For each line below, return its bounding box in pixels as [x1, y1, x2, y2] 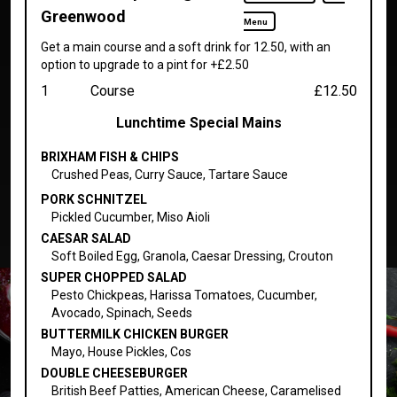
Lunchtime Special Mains [115, 113, 282, 131]
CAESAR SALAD [40, 230, 131, 245]
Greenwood [40, 6, 126, 26]
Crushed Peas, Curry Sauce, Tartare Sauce [51, 167, 288, 182]
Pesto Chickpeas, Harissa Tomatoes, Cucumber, [51, 287, 317, 302]
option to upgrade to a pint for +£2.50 [40, 57, 249, 72]
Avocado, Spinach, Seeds [51, 305, 192, 320]
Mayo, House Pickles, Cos [51, 344, 191, 359]
